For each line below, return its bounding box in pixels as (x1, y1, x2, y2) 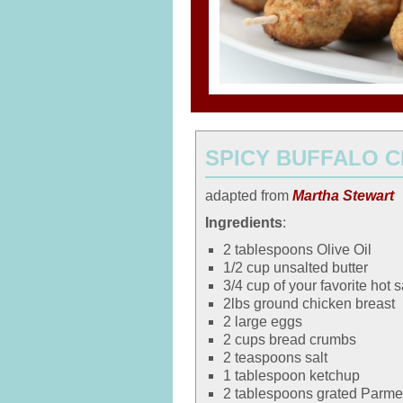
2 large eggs (223, 314, 302, 329)
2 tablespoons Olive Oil (223, 242, 372, 257)
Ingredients (205, 215, 282, 230)
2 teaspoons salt (223, 350, 327, 365)
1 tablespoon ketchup (223, 368, 360, 383)
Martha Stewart (292, 188, 394, 203)
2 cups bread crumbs (223, 332, 356, 347)
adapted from (205, 188, 292, 203)
